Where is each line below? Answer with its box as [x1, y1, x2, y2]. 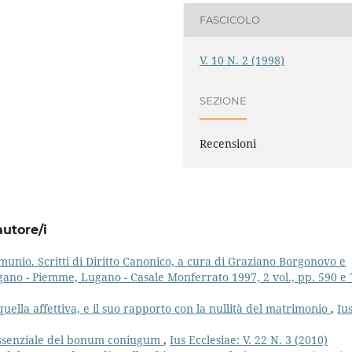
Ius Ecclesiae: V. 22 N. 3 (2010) [170, 332, 328, 347]
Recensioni [200, 135, 257, 151]
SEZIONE [200, 94, 247, 108]
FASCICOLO [200, 13, 261, 27]
